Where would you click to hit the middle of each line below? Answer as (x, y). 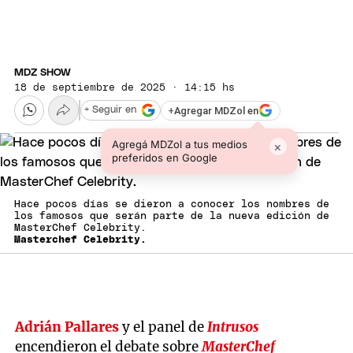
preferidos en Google (164, 158)
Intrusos (233, 327)
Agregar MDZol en (216, 110)
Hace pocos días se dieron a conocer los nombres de (172, 205)
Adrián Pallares (67, 327)
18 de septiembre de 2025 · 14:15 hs (124, 87)
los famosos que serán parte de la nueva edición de (172, 217)
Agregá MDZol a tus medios (179, 145)
